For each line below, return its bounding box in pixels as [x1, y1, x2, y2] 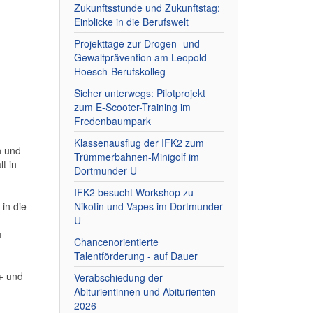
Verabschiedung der [73, 270, 163, 284]
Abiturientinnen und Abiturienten [73, 284, 216, 298]
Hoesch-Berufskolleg [73, 64, 166, 78]
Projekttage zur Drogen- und [73, 36, 200, 50]
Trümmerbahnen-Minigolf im [73, 150, 199, 163]
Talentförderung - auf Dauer [73, 249, 198, 263]
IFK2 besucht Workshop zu [73, 185, 194, 199]
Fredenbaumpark [73, 114, 151, 128]
